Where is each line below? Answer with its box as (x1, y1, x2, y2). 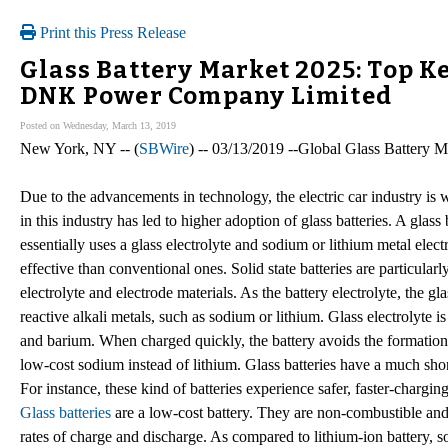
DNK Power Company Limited (20, 82, 393, 110)
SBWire (139, 139, 189, 157)
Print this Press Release (36, 24, 186, 41)
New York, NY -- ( (20, 139, 139, 157)
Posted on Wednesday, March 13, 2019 (20, 119, 176, 131)
